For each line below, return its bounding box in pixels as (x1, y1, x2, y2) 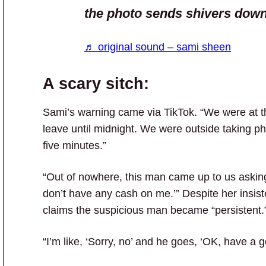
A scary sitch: (43, 74, 149, 93)
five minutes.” (43, 140, 106, 152)
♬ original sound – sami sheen (84, 40, 231, 53)
